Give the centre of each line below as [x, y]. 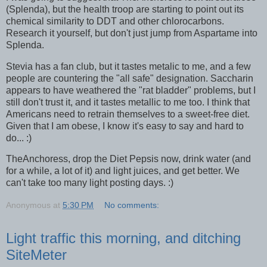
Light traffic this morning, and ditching [123, 238]
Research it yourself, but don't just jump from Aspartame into [132, 33]
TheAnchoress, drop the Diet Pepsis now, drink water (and [128, 159]
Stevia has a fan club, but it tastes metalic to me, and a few [128, 66]
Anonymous [28, 205]
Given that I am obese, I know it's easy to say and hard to [125, 126]
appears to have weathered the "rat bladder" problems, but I [131, 90]
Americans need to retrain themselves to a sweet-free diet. [128, 114]
